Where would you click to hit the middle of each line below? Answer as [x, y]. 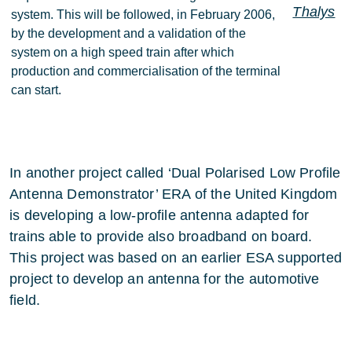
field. [25, 300]
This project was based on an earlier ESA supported [176, 258]
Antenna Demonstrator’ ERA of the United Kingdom [174, 194]
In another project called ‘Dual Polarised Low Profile [175, 173]
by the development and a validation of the [128, 33]
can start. [36, 90]
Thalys [314, 12]
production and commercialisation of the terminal [146, 71]
